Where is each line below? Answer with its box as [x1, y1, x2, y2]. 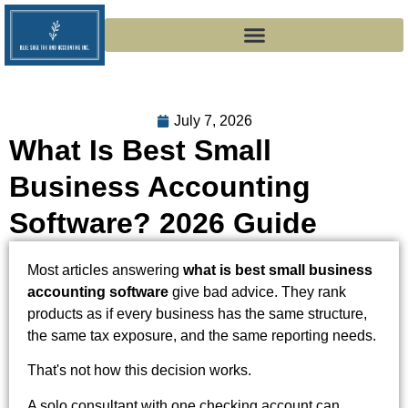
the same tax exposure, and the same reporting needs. [27, 327, 376, 343]
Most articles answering [27, 261, 183, 278]
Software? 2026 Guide [9, 206, 317, 240]
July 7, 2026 [173, 112, 252, 128]
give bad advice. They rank [168, 283, 346, 300]
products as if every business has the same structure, [27, 305, 367, 321]
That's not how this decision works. [27, 362, 251, 379]
